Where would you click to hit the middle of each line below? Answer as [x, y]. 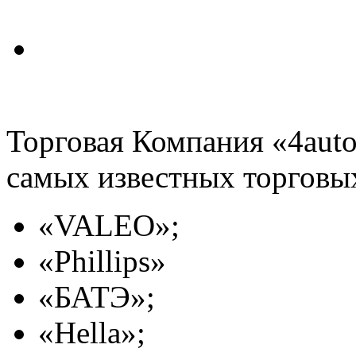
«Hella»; [92, 332]
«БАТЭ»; [97, 296]
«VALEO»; [109, 225]
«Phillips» [102, 261]
